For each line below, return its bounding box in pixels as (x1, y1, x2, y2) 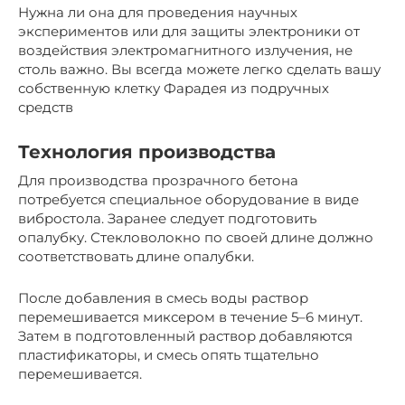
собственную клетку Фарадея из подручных (18, 79, 329, 97)
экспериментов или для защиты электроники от (18, 22, 360, 40)
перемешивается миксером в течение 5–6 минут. (18, 307, 363, 325)
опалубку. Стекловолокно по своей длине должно (18, 228, 373, 246)
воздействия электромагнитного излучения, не (18, 41, 353, 59)
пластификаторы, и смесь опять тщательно (18, 345, 319, 363)
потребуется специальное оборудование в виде (18, 190, 359, 208)
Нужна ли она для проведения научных (18, 3, 297, 21)
